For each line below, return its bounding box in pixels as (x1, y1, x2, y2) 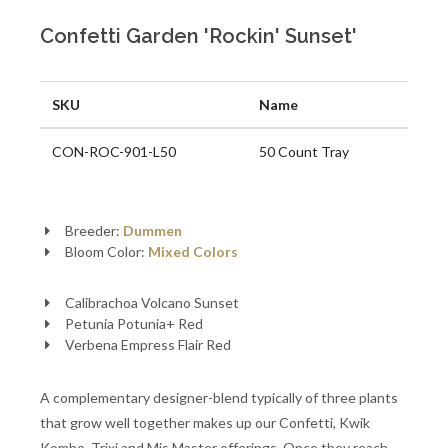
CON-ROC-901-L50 (52, 143, 176, 160)
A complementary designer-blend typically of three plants (40, 389, 398, 406)
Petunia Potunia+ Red (64, 315, 203, 332)
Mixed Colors (147, 243, 238, 260)
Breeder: (64, 222, 123, 239)
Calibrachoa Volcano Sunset (64, 294, 239, 311)
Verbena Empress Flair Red (64, 336, 231, 353)
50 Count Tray (259, 143, 349, 160)
